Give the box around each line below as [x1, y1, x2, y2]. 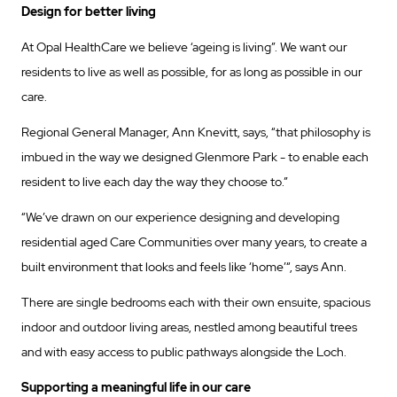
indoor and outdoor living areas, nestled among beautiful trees [21, 319, 357, 336]
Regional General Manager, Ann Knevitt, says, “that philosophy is [21, 124, 370, 141]
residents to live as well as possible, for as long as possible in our [21, 64, 362, 81]
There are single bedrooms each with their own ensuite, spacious [21, 294, 370, 311]
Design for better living [21, 4, 156, 20]
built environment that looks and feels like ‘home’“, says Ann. [21, 259, 346, 276]
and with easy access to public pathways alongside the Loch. [21, 344, 346, 361]
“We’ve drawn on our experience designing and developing [21, 209, 339, 226]
